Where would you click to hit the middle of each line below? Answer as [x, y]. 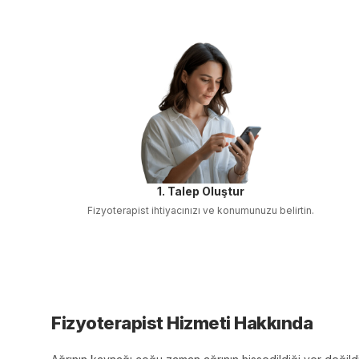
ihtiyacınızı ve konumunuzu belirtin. [232, 210]
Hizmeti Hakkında [238, 323]
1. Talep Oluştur [201, 191]
